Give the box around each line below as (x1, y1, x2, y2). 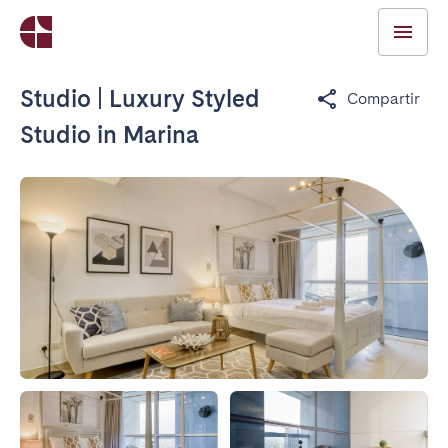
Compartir (347, 89, 420, 108)
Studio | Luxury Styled (20, 84, 260, 113)
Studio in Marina (20, 120, 199, 149)
